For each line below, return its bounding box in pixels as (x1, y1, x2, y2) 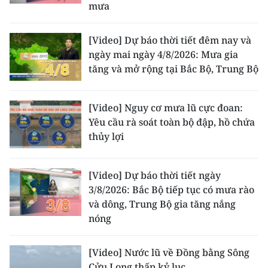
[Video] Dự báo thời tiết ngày (89, 169, 221, 182)
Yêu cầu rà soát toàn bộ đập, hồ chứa (89, 115, 255, 129)
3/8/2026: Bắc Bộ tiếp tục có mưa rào (89, 183, 254, 196)
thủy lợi (89, 130, 124, 143)
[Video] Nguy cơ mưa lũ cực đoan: (89, 101, 243, 114)
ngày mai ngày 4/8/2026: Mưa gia (89, 48, 238, 61)
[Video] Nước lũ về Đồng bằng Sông (89, 246, 249, 259)
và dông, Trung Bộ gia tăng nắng (89, 197, 236, 211)
